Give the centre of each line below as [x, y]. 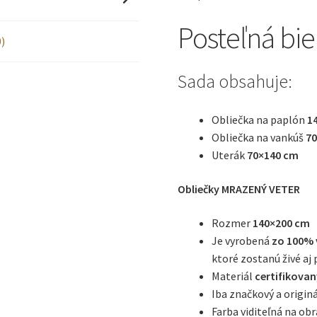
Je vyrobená [242, 240]
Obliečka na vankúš [259, 138]
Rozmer [232, 223]
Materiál [234, 276]
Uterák [230, 155]
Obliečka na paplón [260, 120]
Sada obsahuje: [235, 82]
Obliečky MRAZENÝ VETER [239, 189]
